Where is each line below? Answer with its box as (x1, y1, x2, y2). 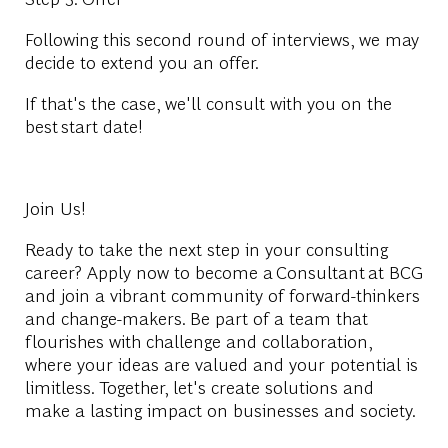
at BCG (367, 259, 423, 283)
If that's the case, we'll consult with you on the (24, 90, 392, 114)
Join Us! (24, 195, 86, 219)
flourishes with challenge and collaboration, (24, 328, 372, 352)
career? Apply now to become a (24, 259, 276, 283)
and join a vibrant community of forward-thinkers (24, 282, 420, 306)
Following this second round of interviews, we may (24, 26, 419, 50)
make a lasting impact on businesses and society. (24, 397, 415, 421)
